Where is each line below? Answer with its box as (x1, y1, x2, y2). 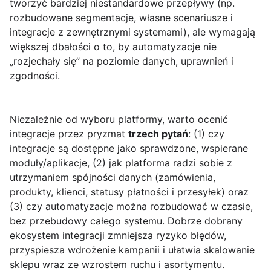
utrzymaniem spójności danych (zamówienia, (10, 171, 215, 184)
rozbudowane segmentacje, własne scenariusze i (10, 11, 233, 24)
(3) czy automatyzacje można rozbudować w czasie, (10, 200, 253, 213)
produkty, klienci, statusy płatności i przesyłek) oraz (10, 186, 249, 198)
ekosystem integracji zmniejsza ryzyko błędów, (10, 229, 226, 242)
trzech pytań (128, 128, 188, 140)
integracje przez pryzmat (10, 128, 128, 140)
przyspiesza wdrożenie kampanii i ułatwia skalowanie (10, 244, 255, 256)
